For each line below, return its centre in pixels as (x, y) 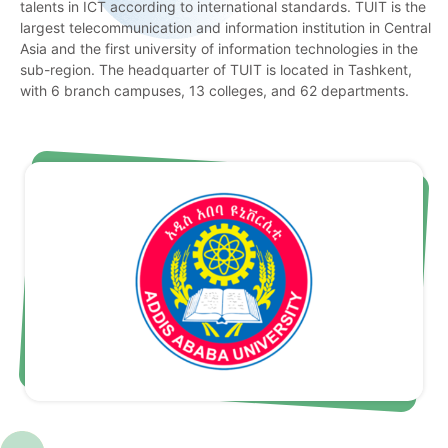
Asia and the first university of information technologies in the (219, 48)
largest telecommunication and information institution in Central (225, 27)
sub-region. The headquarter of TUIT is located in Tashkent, (216, 69)
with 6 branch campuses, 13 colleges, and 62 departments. (214, 90)
